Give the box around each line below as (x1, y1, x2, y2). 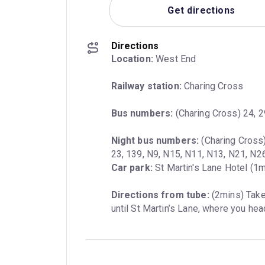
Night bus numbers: (111, 135, 199, 147)
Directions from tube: (111, 189, 209, 201)
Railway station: (111, 80, 182, 92)
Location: (111, 53, 153, 65)
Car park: (111, 162, 153, 174)
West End (153, 53, 196, 65)
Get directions (167, 4, 235, 16)
